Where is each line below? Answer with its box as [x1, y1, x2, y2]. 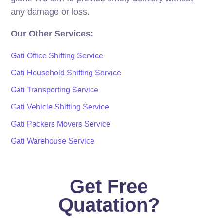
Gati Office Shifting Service [11, 52, 104, 60]
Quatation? [58, 194, 160, 216]
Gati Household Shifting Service [11, 69, 122, 77]
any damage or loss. [11, 7, 90, 17]
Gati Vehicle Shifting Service [11, 103, 109, 111]
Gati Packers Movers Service [11, 120, 111, 128]
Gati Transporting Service [11, 86, 99, 94]
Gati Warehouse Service [11, 137, 95, 145]
